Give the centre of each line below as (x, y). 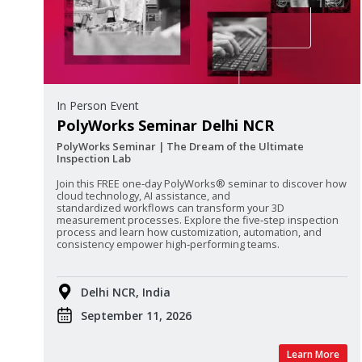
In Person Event (98, 105)
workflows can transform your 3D (204, 207)
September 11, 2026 (136, 315)
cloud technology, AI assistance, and (143, 195)
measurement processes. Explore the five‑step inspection (198, 219)
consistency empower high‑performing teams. (168, 244)
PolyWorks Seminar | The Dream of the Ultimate (180, 146)
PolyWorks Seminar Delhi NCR (165, 125)
